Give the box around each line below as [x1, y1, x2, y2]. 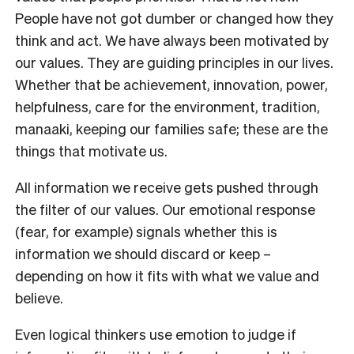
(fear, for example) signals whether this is [15, 221, 277, 240]
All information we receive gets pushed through [15, 177, 318, 196]
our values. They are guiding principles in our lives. [15, 52, 333, 71]
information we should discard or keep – [15, 243, 271, 262]
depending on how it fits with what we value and [15, 265, 319, 284]
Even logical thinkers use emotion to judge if [15, 324, 296, 343]
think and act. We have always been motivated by [15, 30, 329, 49]
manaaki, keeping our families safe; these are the [15, 119, 328, 137]
